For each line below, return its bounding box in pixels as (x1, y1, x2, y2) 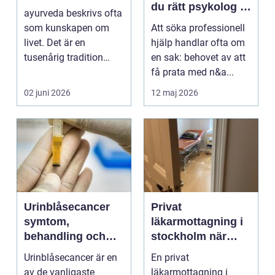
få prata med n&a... (151, 66, 234, 78)
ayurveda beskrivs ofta (24, 7, 122, 19)
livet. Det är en (24, 36, 85, 48)
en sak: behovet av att (151, 51, 246, 63)
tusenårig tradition (24, 51, 103, 63)
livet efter (24, 244, 73, 257)
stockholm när (151, 230, 209, 242)
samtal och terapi (151, 29, 242, 42)
